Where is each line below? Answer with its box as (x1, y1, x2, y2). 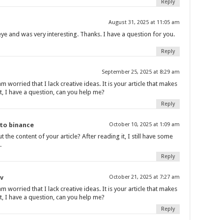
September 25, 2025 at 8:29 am (101, 68, 180, 75)
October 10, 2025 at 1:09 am (109, 121, 180, 128)
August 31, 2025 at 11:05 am (108, 19, 180, 26)
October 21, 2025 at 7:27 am (109, 173, 180, 180)
